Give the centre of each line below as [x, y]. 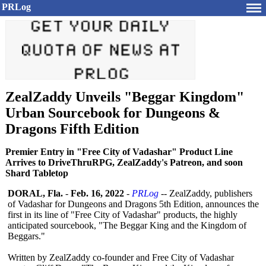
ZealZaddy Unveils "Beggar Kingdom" [125, 97]
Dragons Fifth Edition [72, 129]
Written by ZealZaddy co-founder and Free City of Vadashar [121, 257]
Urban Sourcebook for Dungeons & [113, 113]
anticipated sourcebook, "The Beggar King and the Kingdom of [127, 225]
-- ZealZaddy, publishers [205, 193]
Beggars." [26, 236]
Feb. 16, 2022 [97, 193]
